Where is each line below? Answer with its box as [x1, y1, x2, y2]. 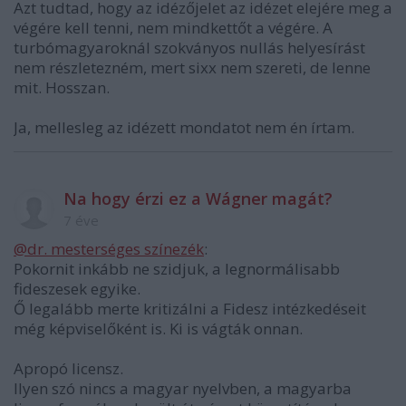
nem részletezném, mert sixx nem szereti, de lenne [14, 57, 371, 79]
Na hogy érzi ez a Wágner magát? [63, 188, 333, 210]
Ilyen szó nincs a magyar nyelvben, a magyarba [14, 378, 352, 400]
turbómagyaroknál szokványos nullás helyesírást [14, 37, 365, 59]
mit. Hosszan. [14, 77, 110, 99]
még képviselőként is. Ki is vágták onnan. [14, 318, 303, 340]
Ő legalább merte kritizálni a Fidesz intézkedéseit [14, 298, 366, 320]
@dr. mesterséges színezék [14, 238, 204, 260]
